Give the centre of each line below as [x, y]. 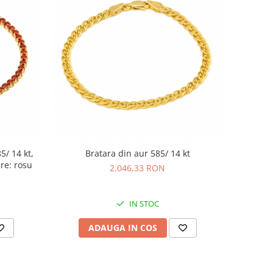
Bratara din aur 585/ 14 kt [137, 153]
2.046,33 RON [138, 168]
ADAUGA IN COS [122, 227]
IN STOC [143, 203]
